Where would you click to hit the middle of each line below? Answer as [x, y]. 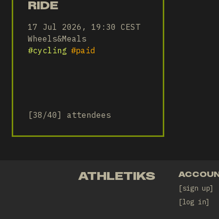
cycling [50, 50]
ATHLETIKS [117, 176]
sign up [196, 188]
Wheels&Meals [57, 39]
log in [194, 202]
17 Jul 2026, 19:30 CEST [84, 27]
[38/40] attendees [69, 115]
